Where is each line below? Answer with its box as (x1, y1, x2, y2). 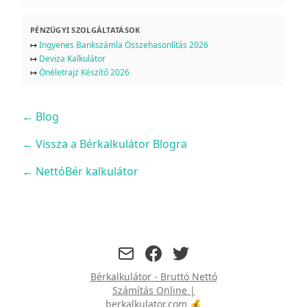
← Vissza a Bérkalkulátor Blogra (22, 136, 187, 151)
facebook (145, 245, 186, 258)
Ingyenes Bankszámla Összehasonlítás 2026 (39, 38, 208, 51)
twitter (172, 245, 202, 258)
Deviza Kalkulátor (39, 52, 106, 64)
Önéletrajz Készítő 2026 (39, 66, 130, 78)
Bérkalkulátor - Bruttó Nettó (90, 270, 217, 283)
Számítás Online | (112, 284, 195, 297)
